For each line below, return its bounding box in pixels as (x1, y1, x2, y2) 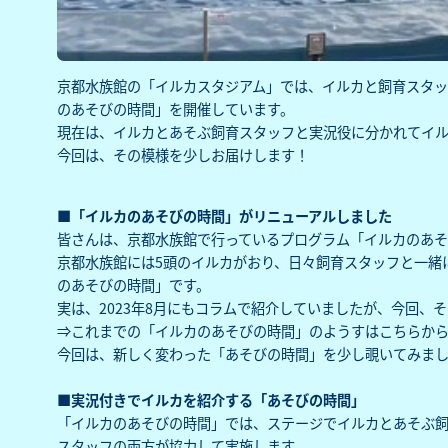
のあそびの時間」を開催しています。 (56, 99, 294, 120)
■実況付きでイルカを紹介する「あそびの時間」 (56, 389, 365, 410)
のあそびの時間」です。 (56, 274, 210, 295)
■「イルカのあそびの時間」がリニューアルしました (56, 205, 392, 226)
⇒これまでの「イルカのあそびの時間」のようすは (56, 320, 379, 341)
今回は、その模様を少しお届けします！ (56, 145, 309, 166)
